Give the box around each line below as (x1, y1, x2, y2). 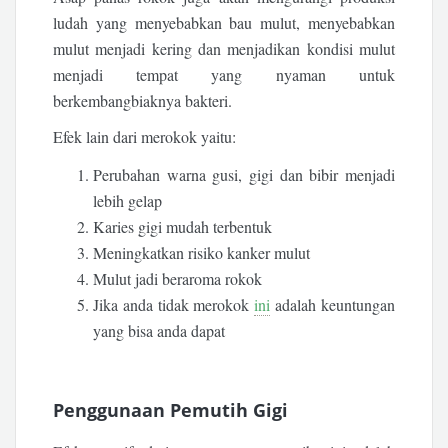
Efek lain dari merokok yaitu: (53, 125, 237, 147)
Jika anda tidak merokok (93, 293, 255, 315)
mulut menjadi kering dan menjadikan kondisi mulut (53, 38, 395, 60)
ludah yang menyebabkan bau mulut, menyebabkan (53, 12, 395, 34)
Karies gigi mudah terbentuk (93, 215, 273, 237)
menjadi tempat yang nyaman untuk (53, 64, 395, 86)
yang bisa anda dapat (93, 319, 226, 341)
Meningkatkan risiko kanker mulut (93, 241, 311, 263)
